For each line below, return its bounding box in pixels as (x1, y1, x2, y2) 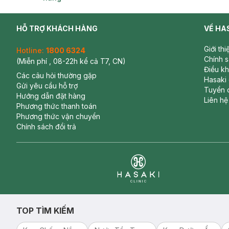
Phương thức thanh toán (16, 102, 97, 110)
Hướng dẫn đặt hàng (16, 91, 85, 100)
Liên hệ (204, 96, 228, 104)
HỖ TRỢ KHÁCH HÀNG (16, 24, 98, 33)
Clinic (117, 183, 137, 193)
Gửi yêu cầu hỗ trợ (16, 81, 78, 90)
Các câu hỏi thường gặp (16, 71, 97, 80)
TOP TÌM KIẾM (16, 205, 74, 216)
